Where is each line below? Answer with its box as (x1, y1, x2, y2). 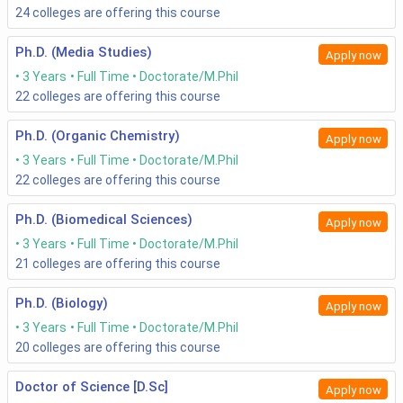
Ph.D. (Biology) (15, 295, 108, 312)
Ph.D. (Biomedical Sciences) (15, 211, 193, 228)
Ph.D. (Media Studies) (15, 44, 152, 61)
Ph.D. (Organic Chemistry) (15, 128, 180, 145)
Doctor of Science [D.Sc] (15, 379, 168, 396)
